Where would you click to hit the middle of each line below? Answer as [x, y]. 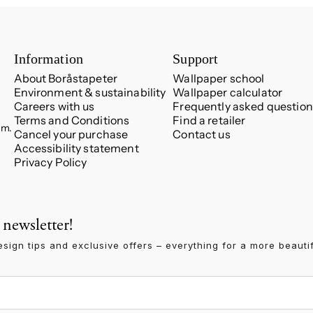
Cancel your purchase [71, 134]
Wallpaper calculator [228, 93]
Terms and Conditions [72, 121]
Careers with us [54, 107]
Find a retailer [209, 121]
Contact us [202, 134]
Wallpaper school [219, 79]
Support [196, 59]
